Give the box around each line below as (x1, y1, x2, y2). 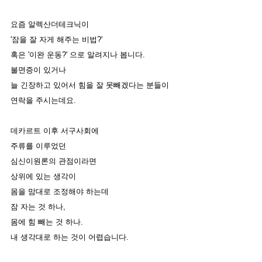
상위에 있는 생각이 (11, 172, 78, 181)
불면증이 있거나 (11, 65, 68, 75)
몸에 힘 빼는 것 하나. (11, 218, 83, 227)
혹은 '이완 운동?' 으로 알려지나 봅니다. (11, 50, 147, 60)
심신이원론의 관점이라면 (11, 157, 96, 166)
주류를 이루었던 (11, 142, 66, 151)
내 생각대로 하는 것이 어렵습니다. (11, 233, 131, 242)
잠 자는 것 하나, (11, 202, 65, 212)
